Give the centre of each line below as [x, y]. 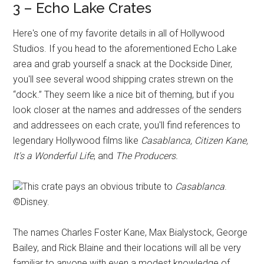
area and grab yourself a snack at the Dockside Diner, [123, 64]
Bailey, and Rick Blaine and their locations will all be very [127, 247]
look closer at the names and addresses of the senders [128, 110]
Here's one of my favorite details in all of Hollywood [119, 33]
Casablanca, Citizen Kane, [195, 140]
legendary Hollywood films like [77, 140]
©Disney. [32, 202]
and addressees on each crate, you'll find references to [127, 125]
